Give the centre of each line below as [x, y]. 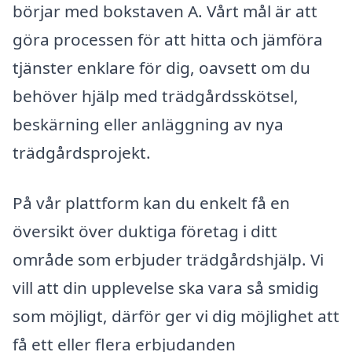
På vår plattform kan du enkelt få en [151, 202]
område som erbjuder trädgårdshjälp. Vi [168, 259]
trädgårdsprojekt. [82, 152]
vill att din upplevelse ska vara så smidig [166, 287]
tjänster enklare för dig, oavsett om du [161, 68]
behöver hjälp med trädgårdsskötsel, [156, 96]
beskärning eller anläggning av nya [148, 124]
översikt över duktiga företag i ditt [145, 231]
